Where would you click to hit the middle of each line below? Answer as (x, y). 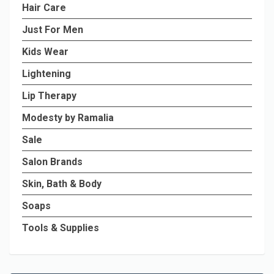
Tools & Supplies (61, 228)
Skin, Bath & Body (62, 184)
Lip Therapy (49, 96)
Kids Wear (45, 52)
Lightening (46, 74)
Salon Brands (52, 162)
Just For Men (53, 30)
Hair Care (44, 8)
